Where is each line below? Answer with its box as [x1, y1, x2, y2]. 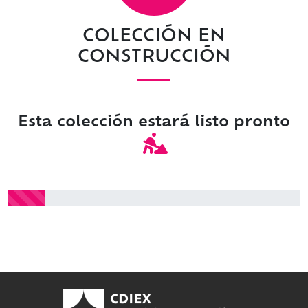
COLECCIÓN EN [82, 28, 225, 46]
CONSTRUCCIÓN [77, 49, 231, 67]
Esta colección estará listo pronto [18, 115, 290, 131]
